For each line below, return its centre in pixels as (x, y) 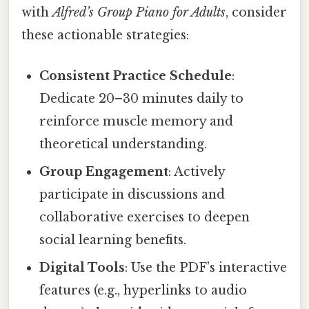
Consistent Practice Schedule (136, 76)
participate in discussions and (132, 194)
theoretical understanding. (123, 144)
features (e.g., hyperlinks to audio (143, 290)
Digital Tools (82, 267)
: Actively (197, 171)
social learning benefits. (113, 240)
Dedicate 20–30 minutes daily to (142, 98)
